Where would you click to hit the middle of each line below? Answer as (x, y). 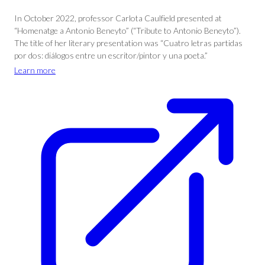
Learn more (35, 70)
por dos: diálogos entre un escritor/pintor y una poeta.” (111, 55)
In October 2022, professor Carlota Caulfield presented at (118, 18)
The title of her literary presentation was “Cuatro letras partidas (128, 43)
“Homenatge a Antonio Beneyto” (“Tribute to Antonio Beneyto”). (127, 30)
